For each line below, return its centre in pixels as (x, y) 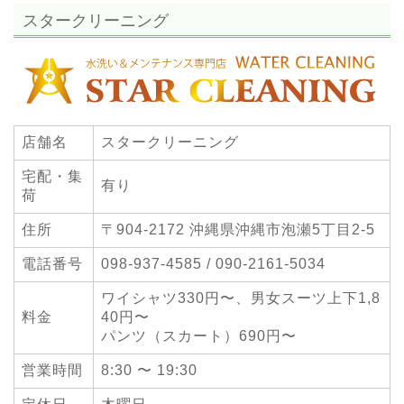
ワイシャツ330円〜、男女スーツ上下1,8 (241, 298)
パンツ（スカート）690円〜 (199, 336)
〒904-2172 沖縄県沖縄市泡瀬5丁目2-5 (238, 230)
